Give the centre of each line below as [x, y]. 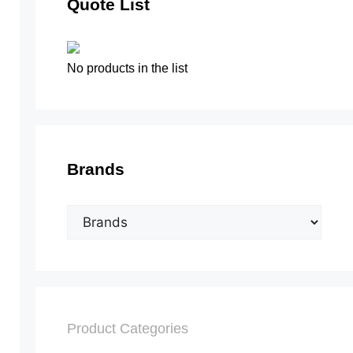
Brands [95, 169]
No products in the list [127, 68]
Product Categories [127, 328]
